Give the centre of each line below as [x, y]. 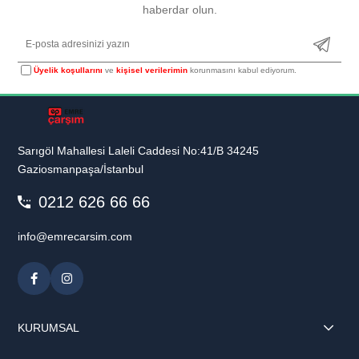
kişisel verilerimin [152, 70]
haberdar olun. [179, 10]
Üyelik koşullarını [69, 70]
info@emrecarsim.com [75, 236]
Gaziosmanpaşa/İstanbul [81, 169]
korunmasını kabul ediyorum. [242, 70]
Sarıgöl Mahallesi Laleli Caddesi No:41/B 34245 [139, 151]
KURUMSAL [49, 328]
